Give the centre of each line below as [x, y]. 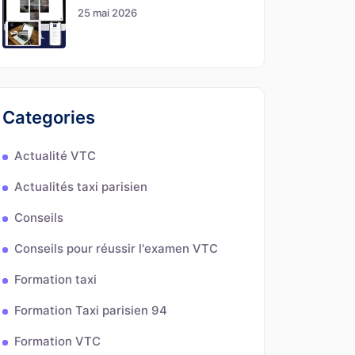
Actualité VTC [55, 156]
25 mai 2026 [107, 13]
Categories [49, 117]
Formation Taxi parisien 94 [91, 310]
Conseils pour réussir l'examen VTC [116, 248]
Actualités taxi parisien [81, 187]
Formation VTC [57, 341]
